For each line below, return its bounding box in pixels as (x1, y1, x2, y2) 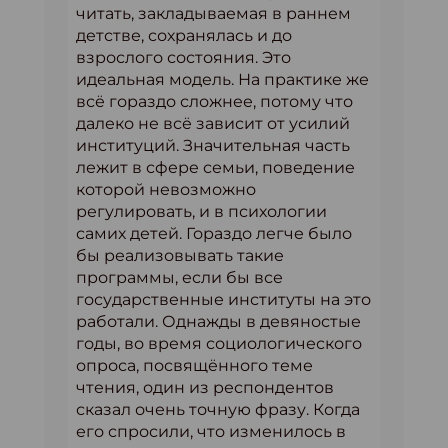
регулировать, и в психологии (76, 202, 327, 221)
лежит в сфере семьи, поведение (76, 158, 355, 177)
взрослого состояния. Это (76, 48, 291, 67)
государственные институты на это (76, 290, 371, 309)
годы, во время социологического (76, 334, 362, 353)
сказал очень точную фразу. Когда (76, 400, 360, 419)
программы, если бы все (76, 268, 283, 287)
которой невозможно (76, 180, 256, 199)
